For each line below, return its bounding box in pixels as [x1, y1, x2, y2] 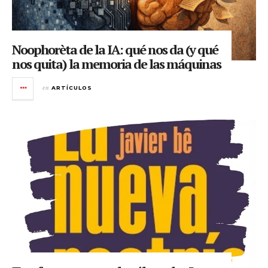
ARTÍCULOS [51, 84, 92, 91]
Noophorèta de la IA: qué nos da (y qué [12, 40, 218, 58]
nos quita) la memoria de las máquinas [12, 54, 221, 72]
